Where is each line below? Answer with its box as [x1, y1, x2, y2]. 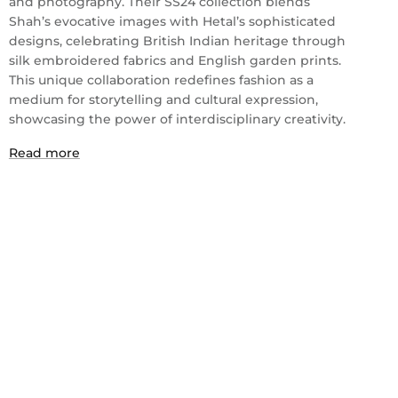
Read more [8, 145, 80, 162]
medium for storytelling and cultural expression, [8, 92, 318, 108]
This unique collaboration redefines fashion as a [8, 72, 314, 89]
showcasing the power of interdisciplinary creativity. [8, 111, 346, 128]
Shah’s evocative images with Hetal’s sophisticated [8, 13, 336, 30]
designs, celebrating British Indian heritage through [8, 33, 346, 50]
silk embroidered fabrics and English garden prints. [8, 52, 341, 69]
